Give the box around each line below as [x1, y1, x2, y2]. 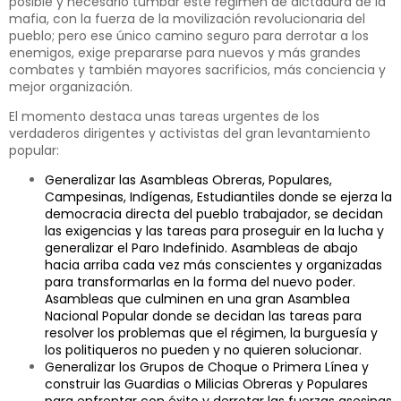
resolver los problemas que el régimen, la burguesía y [45, 324, 378, 343]
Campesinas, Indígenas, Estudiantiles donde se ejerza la [45, 188, 392, 207]
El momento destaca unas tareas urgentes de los [9, 107, 320, 125]
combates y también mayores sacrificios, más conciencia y [9, 60, 386, 79]
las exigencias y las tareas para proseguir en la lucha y [45, 222, 384, 241]
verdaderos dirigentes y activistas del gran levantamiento [9, 124, 371, 142]
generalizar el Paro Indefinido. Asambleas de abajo [45, 239, 358, 258]
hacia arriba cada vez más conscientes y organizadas [45, 256, 382, 275]
